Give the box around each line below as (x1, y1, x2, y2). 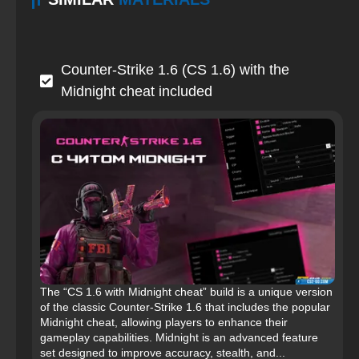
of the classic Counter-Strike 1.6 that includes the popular (40, 301, 330, 314)
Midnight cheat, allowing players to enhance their (40, 316, 288, 329)
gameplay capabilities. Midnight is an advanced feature (40, 331, 318, 345)
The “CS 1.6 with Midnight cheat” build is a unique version (40, 285, 333, 299)
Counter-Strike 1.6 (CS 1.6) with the (61, 62, 289, 79)
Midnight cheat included (61, 83, 212, 100)
